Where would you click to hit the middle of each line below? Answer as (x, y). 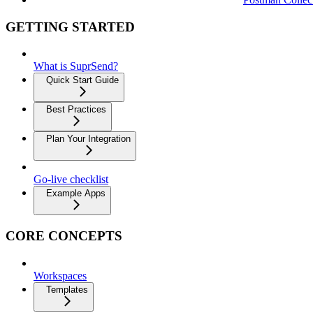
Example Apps (76, 194)
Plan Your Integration (88, 139)
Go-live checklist (71, 180)
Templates (67, 289)
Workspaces (60, 275)
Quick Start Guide (82, 80)
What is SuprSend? (76, 66)
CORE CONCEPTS (64, 235)
